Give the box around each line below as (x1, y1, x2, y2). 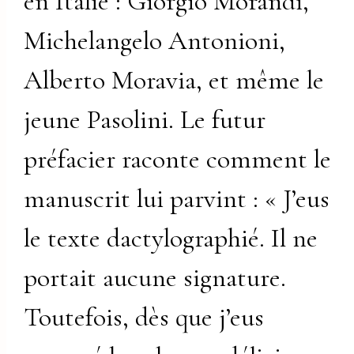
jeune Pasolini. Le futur (24, 104, 266, 137)
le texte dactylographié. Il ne (24, 222, 318, 255)
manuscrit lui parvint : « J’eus (24, 183, 330, 216)
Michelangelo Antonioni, (24, 24, 286, 58)
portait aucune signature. (24, 262, 287, 295)
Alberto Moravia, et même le (24, 64, 325, 97)
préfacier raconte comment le (24, 143, 332, 176)
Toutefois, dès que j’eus (24, 301, 265, 334)
